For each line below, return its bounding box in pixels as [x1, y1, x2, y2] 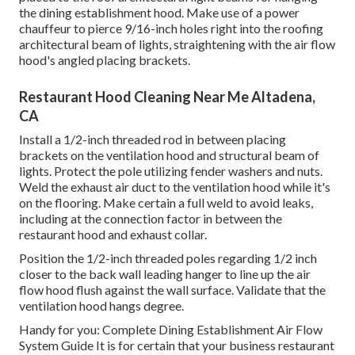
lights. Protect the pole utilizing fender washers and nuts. [19, 163, 323, 179]
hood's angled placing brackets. [19, 52, 190, 68]
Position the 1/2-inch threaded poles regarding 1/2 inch [19, 250, 317, 266]
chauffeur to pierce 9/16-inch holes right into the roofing [19, 21, 323, 36]
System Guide [19, 338, 94, 353]
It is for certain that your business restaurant [94, 338, 334, 353]
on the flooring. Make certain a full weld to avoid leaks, [19, 195, 313, 211]
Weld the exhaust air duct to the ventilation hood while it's [19, 179, 330, 195]
